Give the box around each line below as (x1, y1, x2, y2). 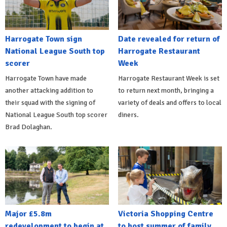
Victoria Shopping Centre (118, 209, 213, 219)
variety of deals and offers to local (118, 98, 221, 107)
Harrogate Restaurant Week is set (118, 73, 219, 83)
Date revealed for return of (118, 33, 220, 44)
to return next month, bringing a (118, 86, 214, 95)
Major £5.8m (5, 209, 52, 219)
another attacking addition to (5, 86, 93, 95)
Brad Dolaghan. (5, 122, 52, 131)
